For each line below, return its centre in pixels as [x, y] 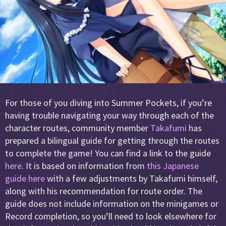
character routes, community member [78, 128]
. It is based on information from [84, 165]
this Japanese [173, 165]
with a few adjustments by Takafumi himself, [131, 178]
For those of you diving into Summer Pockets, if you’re [108, 102]
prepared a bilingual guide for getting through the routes [112, 140]
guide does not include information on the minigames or [112, 203]
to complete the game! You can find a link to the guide [108, 153]
